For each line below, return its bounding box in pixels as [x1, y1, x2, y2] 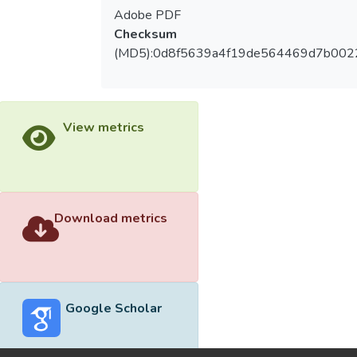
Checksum [113, 25, 177, 44]
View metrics [62, 119, 144, 137]
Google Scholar [65, 300, 162, 318]
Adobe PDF [113, 6, 181, 25]
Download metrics [54, 209, 167, 227]
